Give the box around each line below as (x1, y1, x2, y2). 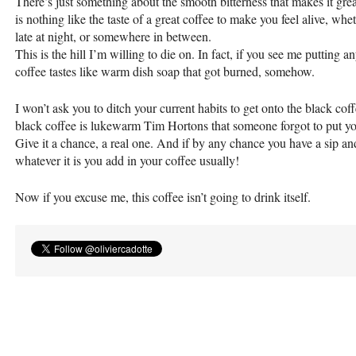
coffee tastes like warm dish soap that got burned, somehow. (15, 63, 315, 80)
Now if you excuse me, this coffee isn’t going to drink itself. (15, 188, 311, 206)
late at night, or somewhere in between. (15, 28, 211, 45)
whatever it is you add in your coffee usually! (15, 152, 239, 169)
